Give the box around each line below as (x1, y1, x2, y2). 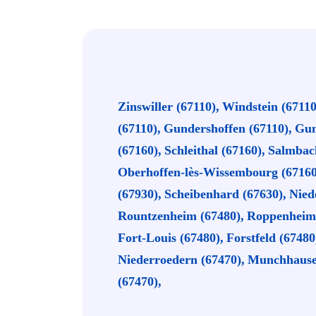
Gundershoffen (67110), (164, 121, 292, 135)
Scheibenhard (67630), (164, 187, 286, 201)
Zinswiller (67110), (118, 99, 219, 114)
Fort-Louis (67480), (118, 231, 224, 245)
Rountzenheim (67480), (118, 209, 244, 223)
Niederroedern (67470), (118, 253, 245, 267)
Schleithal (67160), (164, 143, 265, 157)
